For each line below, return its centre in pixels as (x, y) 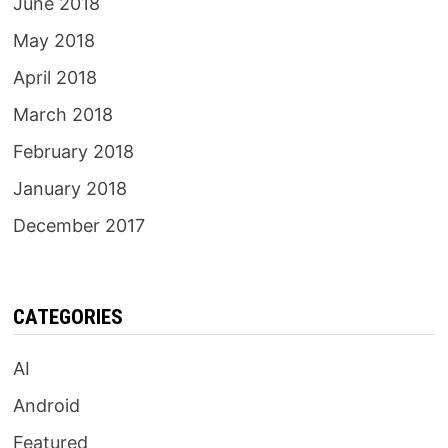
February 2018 (74, 152)
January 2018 (70, 189)
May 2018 (54, 41)
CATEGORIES (68, 317)
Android (47, 406)
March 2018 (63, 115)
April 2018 (55, 78)
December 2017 (79, 226)
